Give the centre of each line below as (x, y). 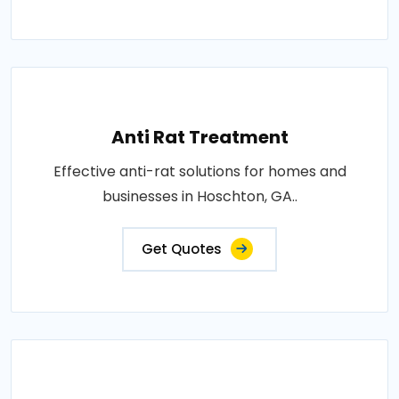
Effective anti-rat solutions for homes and (199, 171)
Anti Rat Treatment (199, 137)
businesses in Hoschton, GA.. (199, 196)
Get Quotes (182, 249)
